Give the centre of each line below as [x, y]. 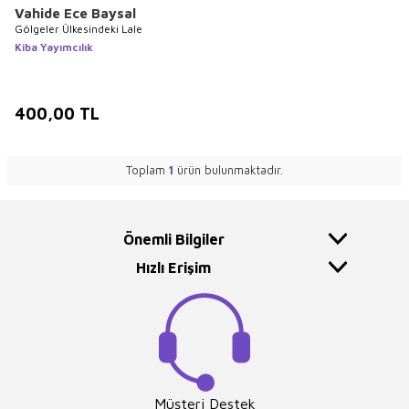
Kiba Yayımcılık [54, 47]
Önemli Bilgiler [173, 239]
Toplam [147, 169]
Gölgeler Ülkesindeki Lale [79, 28]
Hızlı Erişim [173, 267]
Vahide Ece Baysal [75, 13]
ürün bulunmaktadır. [228, 169]
